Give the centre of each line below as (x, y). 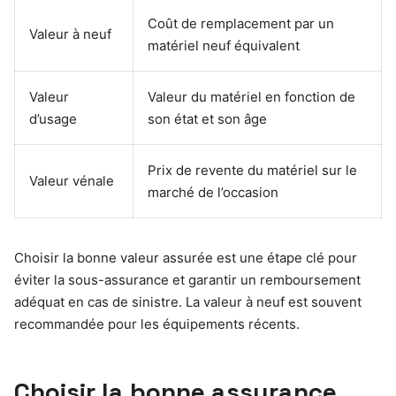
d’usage (53, 118)
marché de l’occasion (213, 192)
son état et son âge (207, 118)
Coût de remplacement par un (241, 23)
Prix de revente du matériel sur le (252, 170)
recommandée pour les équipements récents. (157, 324)
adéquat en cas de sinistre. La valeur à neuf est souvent (188, 301)
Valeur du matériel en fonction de (251, 96)
